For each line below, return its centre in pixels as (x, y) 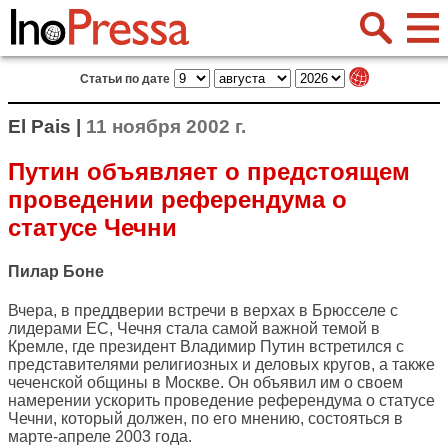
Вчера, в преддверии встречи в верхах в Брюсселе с (203, 311)
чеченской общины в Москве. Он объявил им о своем (205, 383)
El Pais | (47, 126)
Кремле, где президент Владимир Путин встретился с (206, 347)
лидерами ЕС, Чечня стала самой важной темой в (194, 329)
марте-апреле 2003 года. (100, 437)
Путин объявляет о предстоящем (209, 171)
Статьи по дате (124, 79)
